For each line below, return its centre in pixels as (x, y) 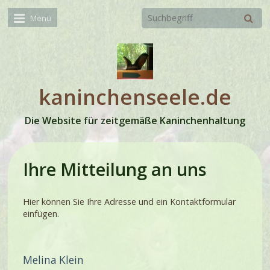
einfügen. (41, 214)
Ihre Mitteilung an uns (115, 169)
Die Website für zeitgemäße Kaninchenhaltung (135, 121)
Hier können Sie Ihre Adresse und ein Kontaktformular (130, 202)
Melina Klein (54, 260)
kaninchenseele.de (135, 97)
